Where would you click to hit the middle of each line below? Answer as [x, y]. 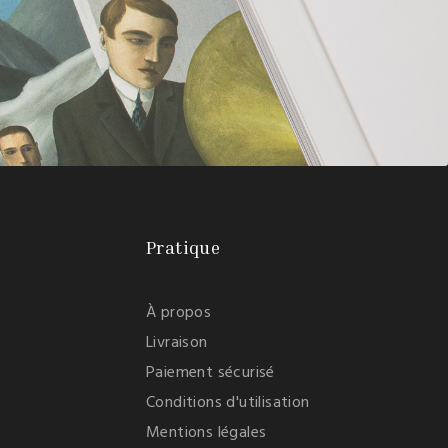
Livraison [177, 343]
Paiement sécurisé [210, 373]
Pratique [183, 247]
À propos [179, 313]
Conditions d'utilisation [228, 403]
